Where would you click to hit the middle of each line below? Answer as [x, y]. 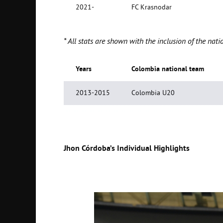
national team [182, 69]
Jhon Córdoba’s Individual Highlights [127, 148]
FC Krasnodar [152, 8]
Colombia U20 [153, 93]
